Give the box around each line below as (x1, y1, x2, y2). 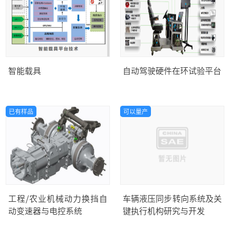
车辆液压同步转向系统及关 (122, 195, 222, 203)
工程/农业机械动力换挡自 (8, 195, 107, 203)
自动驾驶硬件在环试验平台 (122, 66, 221, 75)
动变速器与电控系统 (8, 207, 82, 216)
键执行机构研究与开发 (122, 207, 205, 216)
